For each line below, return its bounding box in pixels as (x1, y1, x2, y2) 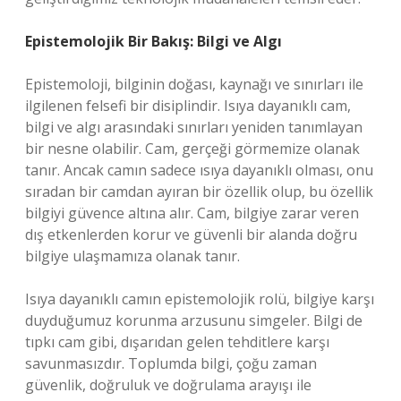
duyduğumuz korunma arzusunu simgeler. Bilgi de (25, 311, 363, 330)
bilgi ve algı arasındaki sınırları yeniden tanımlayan (25, 117, 363, 137)
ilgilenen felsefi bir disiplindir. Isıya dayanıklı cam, (25, 96, 351, 115)
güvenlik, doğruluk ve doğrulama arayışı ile (25, 375, 311, 395)
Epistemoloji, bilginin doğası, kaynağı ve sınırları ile (25, 74, 363, 94)
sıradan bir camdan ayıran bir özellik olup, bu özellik (25, 182, 373, 201)
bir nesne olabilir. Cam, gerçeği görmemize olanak (25, 139, 360, 158)
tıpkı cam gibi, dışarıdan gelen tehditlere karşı (25, 332, 329, 352)
